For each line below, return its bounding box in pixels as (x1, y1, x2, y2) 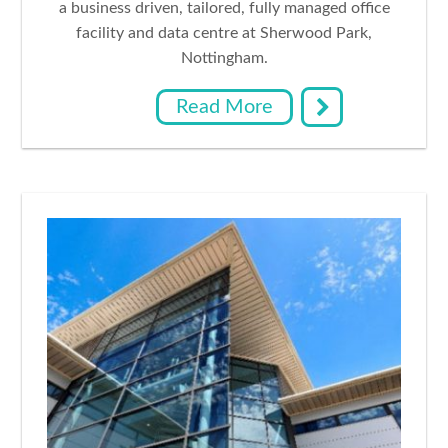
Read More (175, 96, 273, 117)
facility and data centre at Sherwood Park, (76, 24, 372, 41)
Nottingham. (180, 49, 268, 66)
